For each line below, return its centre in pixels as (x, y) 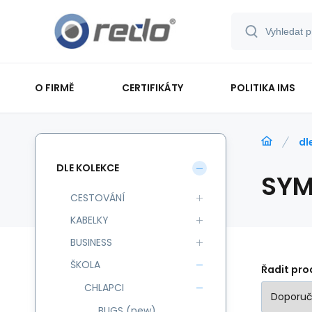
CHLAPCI (104, 288)
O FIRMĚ (54, 87)
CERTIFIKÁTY (152, 87)
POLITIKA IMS (263, 87)
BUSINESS (91, 242)
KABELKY (89, 220)
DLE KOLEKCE (88, 167)
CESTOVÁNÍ (97, 198)
